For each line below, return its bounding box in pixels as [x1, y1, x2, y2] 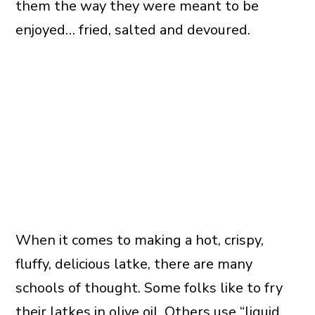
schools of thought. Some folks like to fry [15, 278, 283, 298]
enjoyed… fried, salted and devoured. [15, 20, 250, 40]
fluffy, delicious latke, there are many [15, 255, 252, 274]
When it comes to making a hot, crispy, [15, 231, 264, 250]
